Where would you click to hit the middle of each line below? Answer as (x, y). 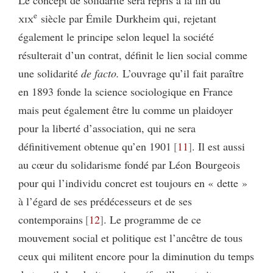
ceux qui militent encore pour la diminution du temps (136, 256)
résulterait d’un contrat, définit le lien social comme (133, 55)
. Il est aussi (218, 146)
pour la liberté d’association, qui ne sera (107, 128)
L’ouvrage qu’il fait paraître (182, 73)
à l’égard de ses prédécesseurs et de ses (105, 201)
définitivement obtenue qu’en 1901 (95, 146)
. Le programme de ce (152, 219)
